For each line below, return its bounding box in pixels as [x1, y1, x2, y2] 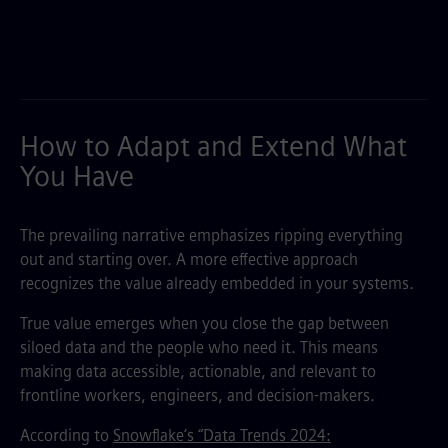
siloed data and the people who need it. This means [20, 338, 378, 357]
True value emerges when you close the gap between [20, 314, 389, 333]
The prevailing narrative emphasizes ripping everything [20, 226, 403, 245]
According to [20, 426, 113, 445]
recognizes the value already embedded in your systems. [20, 274, 414, 293]
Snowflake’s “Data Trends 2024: [113, 426, 331, 445]
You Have [20, 160, 134, 193]
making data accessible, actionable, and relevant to [20, 362, 376, 381]
